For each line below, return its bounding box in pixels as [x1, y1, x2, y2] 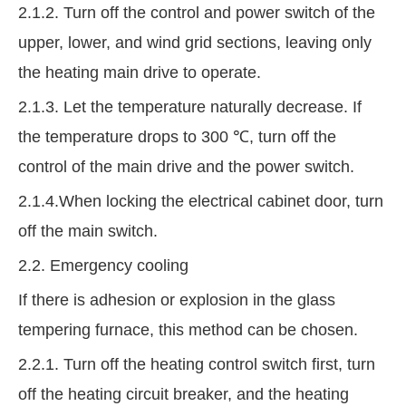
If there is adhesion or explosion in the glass [18, 291, 335, 310]
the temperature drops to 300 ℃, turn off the [18, 128, 336, 147]
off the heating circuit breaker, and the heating [18, 385, 349, 404]
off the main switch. [18, 222, 158, 241]
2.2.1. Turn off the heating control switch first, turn [18, 355, 375, 374]
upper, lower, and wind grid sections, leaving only [18, 34, 372, 53]
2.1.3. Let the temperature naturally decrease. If [18, 98, 362, 117]
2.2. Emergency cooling [18, 256, 188, 275]
